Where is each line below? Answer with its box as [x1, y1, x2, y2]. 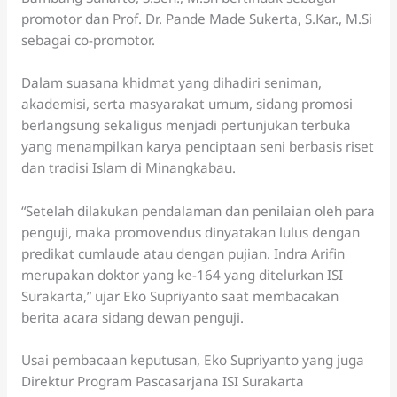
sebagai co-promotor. [20, 30, 155, 49]
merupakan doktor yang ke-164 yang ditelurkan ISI [20, 265, 343, 284]
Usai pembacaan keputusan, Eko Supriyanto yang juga [20, 350, 364, 369]
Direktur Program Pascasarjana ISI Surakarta [20, 371, 304, 390]
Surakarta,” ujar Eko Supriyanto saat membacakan [20, 286, 339, 305]
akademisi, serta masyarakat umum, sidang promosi [20, 95, 353, 113]
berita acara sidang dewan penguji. [20, 307, 244, 326]
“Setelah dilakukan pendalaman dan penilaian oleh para [20, 201, 375, 220]
